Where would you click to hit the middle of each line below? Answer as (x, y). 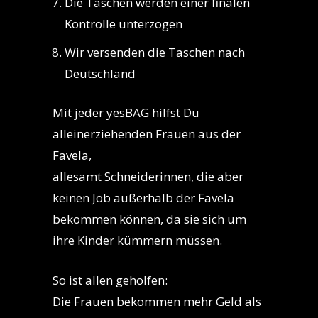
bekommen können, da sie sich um (149, 219)
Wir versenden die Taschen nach (155, 53)
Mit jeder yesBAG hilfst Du (126, 113)
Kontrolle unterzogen (124, 24)
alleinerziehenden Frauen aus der (147, 134)
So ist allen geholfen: (110, 280)
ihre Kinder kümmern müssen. (137, 241)
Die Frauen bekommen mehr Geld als (157, 302)
